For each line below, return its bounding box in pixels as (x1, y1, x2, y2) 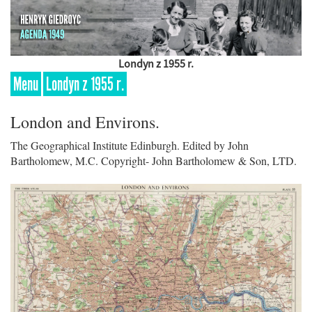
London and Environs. (10, 111, 159, 134)
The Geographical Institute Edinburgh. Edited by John (10, 138, 249, 153)
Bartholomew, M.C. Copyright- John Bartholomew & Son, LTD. (10, 153, 297, 169)
